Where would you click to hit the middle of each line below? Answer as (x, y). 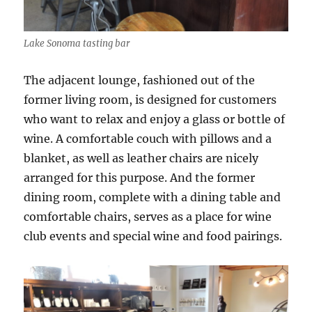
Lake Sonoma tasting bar (77, 43)
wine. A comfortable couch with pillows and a (148, 138)
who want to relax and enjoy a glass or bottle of (155, 119)
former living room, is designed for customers (150, 99)
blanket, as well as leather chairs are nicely (141, 158)
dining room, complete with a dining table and (153, 197)
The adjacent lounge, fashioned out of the (140, 80)
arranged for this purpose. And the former (140, 177)
